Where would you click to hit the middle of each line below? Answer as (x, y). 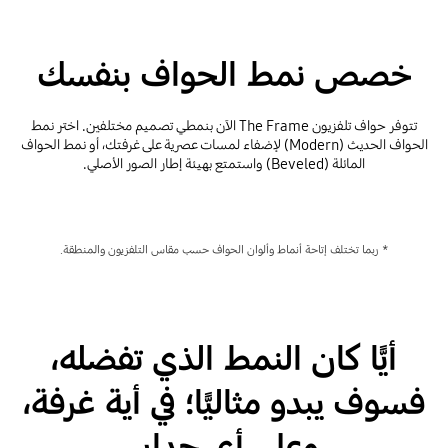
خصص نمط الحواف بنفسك (224, 74)
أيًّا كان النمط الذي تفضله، (224, 358)
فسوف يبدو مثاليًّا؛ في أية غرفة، (224, 402)
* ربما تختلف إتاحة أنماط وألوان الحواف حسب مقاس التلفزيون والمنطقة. (224, 250)
